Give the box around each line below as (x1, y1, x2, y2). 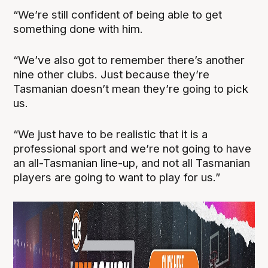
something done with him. (13, 22, 144, 36)
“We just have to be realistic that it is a (13, 127, 208, 141)
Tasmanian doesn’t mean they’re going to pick (13, 81, 249, 96)
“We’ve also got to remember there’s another (13, 53, 245, 67)
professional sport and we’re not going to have (13, 141, 252, 156)
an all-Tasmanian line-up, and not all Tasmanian (13, 156, 251, 170)
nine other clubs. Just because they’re (13, 67, 210, 81)
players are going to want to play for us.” (13, 170, 221, 184)
